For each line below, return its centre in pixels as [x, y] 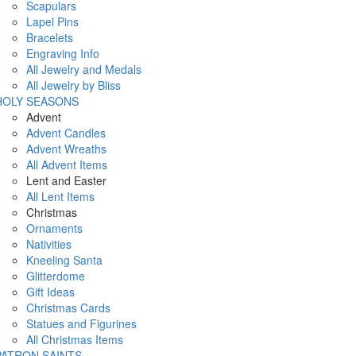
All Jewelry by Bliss [74, 85]
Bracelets [50, 37]
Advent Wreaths [66, 149]
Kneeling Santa [64, 260]
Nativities [49, 244]
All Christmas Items [75, 339]
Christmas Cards [68, 308]
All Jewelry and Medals [84, 69]
